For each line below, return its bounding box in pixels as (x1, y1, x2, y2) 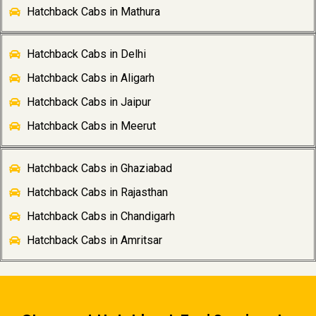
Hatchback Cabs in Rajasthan (27, 186, 168, 200)
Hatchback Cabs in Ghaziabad (27, 162, 172, 176)
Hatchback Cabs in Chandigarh (27, 209, 175, 224)
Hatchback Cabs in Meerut (27, 119, 156, 133)
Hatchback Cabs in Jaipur (27, 95, 151, 109)
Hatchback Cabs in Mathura (27, 5, 160, 19)
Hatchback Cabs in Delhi (27, 47, 146, 61)
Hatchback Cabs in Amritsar (27, 233, 162, 248)
